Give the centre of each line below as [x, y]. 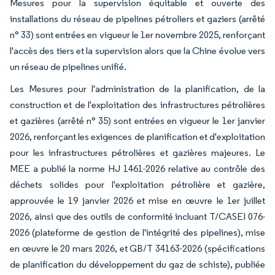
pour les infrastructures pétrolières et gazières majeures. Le [137, 152]
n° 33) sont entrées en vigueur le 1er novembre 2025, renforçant [137, 34]
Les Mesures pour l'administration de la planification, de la [137, 88]
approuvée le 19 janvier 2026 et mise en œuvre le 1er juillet [137, 200]
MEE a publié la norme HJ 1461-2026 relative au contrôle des [137, 168]
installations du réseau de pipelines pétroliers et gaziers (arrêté [137, 18]
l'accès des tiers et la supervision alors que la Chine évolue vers [137, 50]
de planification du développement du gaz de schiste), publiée [137, 264]
